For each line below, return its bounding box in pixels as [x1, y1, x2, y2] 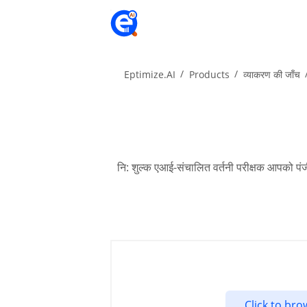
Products [189, 68, 230, 81]
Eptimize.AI [124, 68, 176, 81]
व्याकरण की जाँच [243, 68, 301, 81]
